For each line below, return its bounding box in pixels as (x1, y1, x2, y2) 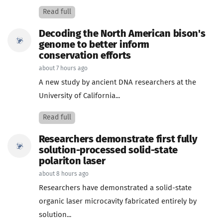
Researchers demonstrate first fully (39, 134, 198, 144)
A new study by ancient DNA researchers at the (39, 79, 196, 86)
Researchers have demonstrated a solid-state (39, 184, 192, 192)
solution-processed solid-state (39, 145, 178, 155)
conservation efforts (39, 51, 131, 61)
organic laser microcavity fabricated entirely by (39, 198, 197, 205)
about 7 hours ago (39, 66, 88, 72)
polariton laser (39, 156, 106, 166)
